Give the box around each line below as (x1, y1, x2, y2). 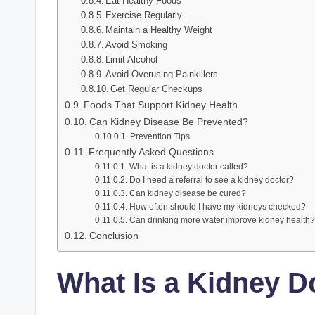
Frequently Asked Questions (88, 146, 214, 157)
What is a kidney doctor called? (129, 161, 248, 171)
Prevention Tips (129, 131, 190, 141)
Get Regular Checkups (110, 83, 203, 94)
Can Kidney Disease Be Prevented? (89, 115, 248, 127)
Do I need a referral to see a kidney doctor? (129, 174, 294, 184)
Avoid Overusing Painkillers (105, 68, 219, 79)
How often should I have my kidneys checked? (129, 201, 306, 211)
